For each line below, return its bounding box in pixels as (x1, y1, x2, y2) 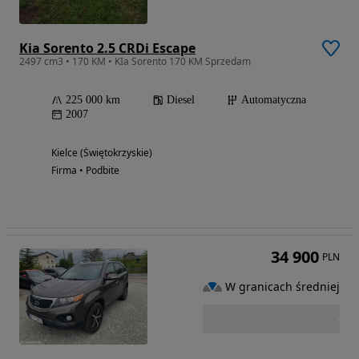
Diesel (167, 94, 195, 107)
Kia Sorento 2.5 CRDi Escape (19, 39, 196, 58)
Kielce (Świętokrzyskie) (51, 146, 152, 160)
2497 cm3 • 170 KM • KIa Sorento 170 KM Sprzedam (19, 54, 251, 69)
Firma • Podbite (51, 163, 119, 178)
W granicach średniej (225, 278, 340, 294)
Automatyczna (241, 94, 306, 107)
